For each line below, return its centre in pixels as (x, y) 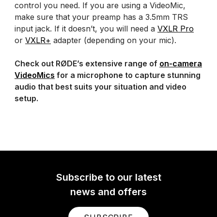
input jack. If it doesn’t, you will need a (86, 28)
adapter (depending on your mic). (114, 40)
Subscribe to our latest (108, 177)
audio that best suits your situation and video (101, 86)
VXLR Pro (176, 28)
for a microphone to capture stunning (128, 75)
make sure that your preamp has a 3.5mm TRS (101, 17)
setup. (26, 98)
